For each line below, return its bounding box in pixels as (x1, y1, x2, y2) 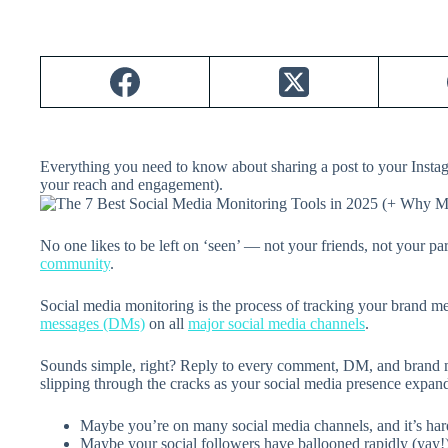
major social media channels (188, 315, 365, 333)
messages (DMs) (40, 315, 145, 333)
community (40, 255, 110, 273)
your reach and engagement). (40, 176, 223, 194)
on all (145, 315, 188, 333)
